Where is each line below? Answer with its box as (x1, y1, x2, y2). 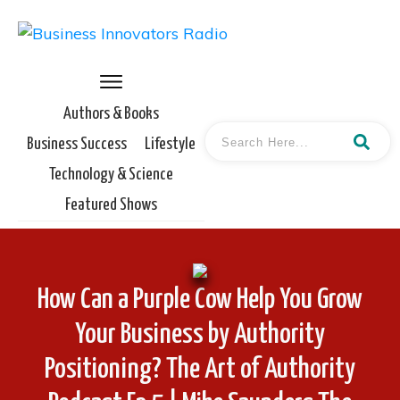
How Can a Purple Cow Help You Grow (37, 285, 362, 314)
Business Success (27, 136, 127, 153)
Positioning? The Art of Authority (45, 354, 355, 384)
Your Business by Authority (75, 320, 325, 349)
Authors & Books (63, 105, 159, 122)
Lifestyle (145, 136, 196, 153)
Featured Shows (65, 196, 157, 213)
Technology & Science (49, 166, 173, 183)
